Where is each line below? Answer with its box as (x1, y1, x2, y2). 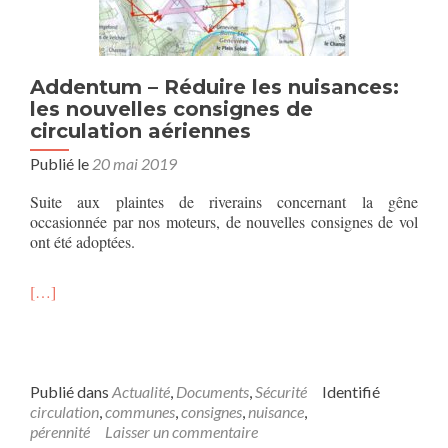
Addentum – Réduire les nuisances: (30, 75, 399, 99)
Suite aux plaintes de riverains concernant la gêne (30, 191, 418, 212)
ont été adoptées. (30, 231, 135, 252)
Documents (176, 382, 249, 401)
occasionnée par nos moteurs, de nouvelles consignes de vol (30, 211, 418, 232)
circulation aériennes (30, 119, 251, 143)
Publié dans (30, 382, 112, 401)
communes (105, 402, 175, 421)
